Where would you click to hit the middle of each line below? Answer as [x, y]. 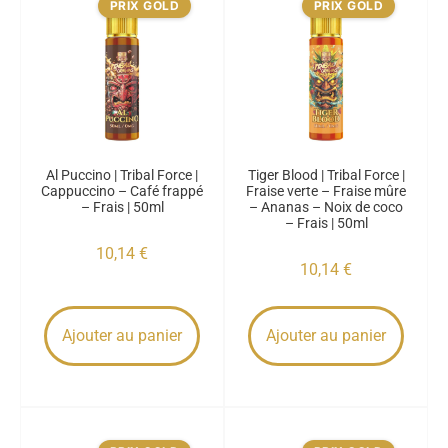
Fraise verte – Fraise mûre [326, 191]
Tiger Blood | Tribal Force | [326, 175]
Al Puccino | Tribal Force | [122, 175]
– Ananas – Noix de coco [326, 207]
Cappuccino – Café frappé [122, 191]
